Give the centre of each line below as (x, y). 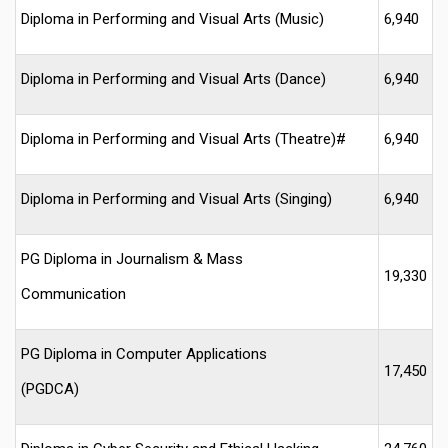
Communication (73, 293)
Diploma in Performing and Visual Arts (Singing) (176, 198)
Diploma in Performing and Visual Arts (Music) (172, 18)
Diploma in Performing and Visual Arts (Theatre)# (183, 138)
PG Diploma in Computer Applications (144, 353)
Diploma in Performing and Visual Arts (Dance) (173, 78)
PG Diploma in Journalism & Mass (132, 258)
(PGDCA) (50, 388)
